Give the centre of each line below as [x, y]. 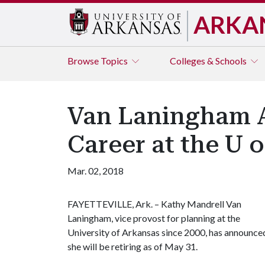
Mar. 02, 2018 [96, 171]
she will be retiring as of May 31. [132, 246]
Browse [84, 61]
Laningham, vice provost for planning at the [154, 218]
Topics [115, 61]
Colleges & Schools [209, 61]
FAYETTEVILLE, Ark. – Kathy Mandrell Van [154, 204]
